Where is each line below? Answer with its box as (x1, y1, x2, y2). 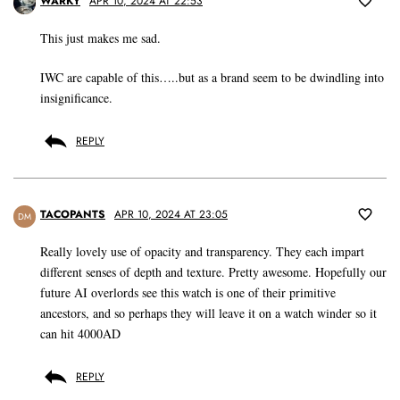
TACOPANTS (40, 206, 105, 223)
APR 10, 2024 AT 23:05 (114, 206, 228, 223)
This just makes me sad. (40, 29, 161, 47)
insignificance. (40, 89, 112, 107)
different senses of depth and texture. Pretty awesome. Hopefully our (40, 263, 387, 281)
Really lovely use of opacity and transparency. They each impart (40, 243, 364, 261)
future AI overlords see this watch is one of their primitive (40, 284, 336, 302)
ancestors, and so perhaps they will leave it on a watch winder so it (40, 304, 377, 322)
